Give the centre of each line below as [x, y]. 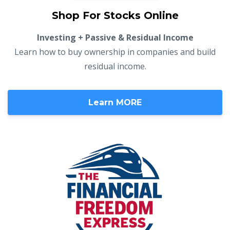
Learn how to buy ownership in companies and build [115, 52]
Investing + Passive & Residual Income [115, 37]
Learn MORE [115, 102]
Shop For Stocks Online [115, 15]
